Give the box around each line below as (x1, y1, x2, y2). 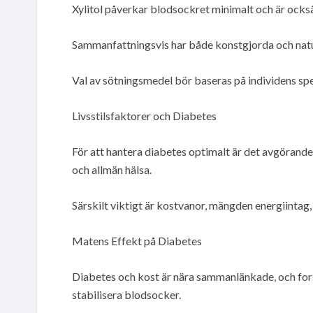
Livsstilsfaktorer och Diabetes (72, 108, 217, 122)
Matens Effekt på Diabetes (72, 233, 202, 247)
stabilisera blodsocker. (72, 287, 181, 301)
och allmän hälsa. (72, 162, 152, 176)
